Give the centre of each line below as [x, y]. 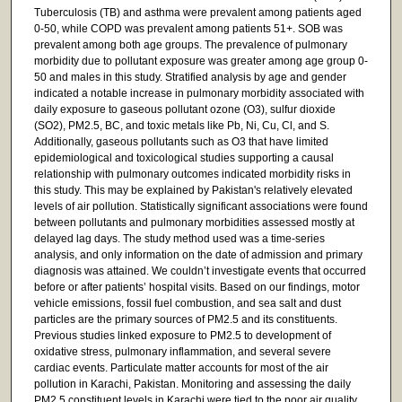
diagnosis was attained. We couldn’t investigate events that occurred [200, 271]
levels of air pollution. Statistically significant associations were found [201, 206]
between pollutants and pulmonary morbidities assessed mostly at [194, 222]
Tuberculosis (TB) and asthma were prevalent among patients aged [197, 12]
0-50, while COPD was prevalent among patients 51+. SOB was [188, 28]
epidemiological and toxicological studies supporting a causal [184, 157]
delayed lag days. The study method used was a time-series [179, 238]
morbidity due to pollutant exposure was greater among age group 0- [201, 61]
